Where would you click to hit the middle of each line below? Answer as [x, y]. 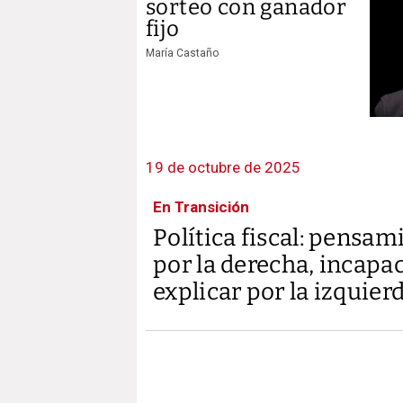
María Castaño [182, 53]
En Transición [201, 207]
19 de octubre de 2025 [223, 167]
